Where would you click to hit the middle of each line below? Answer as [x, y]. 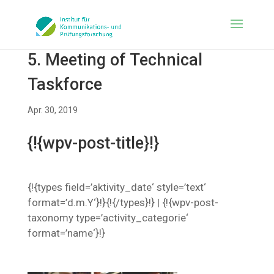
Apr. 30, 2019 [52, 110]
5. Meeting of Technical [115, 60]
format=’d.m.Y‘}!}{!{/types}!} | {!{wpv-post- [123, 202]
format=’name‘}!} [66, 233]
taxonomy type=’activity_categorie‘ [108, 218]
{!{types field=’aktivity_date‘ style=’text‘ [117, 187]
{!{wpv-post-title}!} [93, 143]
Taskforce [65, 84]
